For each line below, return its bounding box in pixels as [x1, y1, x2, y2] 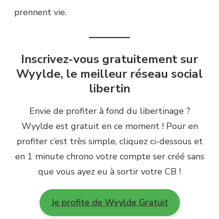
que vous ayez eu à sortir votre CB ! [38, 166, 181, 178]
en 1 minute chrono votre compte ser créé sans [15, 151, 204, 163]
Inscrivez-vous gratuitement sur [21, 51, 198, 67]
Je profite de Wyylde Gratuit [51, 197, 168, 209]
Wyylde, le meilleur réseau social [16, 66, 203, 82]
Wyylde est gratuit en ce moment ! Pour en [21, 120, 198, 132]
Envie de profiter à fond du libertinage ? [29, 105, 190, 117]
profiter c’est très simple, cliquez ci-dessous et [16, 135, 203, 148]
